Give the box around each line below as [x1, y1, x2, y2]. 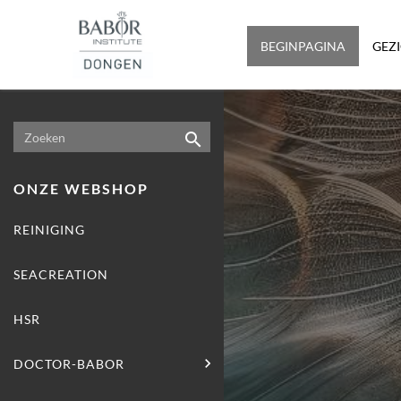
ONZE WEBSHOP [13, 180, 149, 197]
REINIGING [13, 222, 85, 237]
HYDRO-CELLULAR [237, 356, 361, 371]
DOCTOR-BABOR [13, 356, 124, 371]
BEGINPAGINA [260, 38, 346, 54]
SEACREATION [13, 267, 108, 282]
